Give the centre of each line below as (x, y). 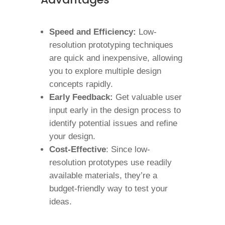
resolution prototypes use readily (110, 162)
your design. (72, 136)
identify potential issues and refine (113, 123)
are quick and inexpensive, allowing (116, 58)
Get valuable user (147, 97)
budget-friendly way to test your (108, 189)
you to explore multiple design (105, 71)
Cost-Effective (77, 149)
